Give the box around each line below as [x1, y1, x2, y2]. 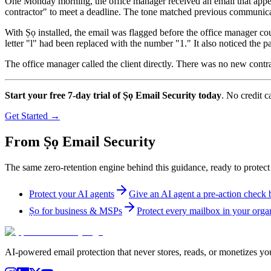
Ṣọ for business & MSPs [29, 205, 122, 216]
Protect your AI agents [29, 188, 114, 199]
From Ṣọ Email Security [5, 133, 155, 149]
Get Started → [5, 110, 60, 121]
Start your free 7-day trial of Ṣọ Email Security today [5, 90, 221, 100]
